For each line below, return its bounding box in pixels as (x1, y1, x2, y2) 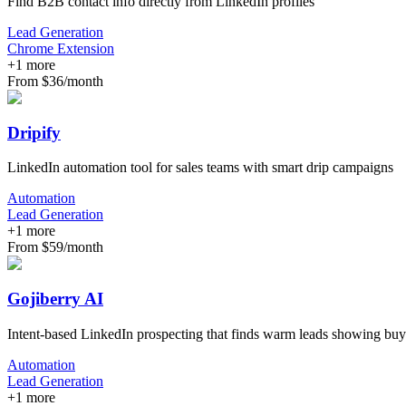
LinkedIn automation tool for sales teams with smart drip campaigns (7, 159, 393, 176)
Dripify (7, 122, 61, 142)
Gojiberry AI (7, 289, 103, 309)
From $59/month (7, 239, 103, 256)
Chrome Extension (7, 41, 114, 56)
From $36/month (7, 73, 103, 89)
